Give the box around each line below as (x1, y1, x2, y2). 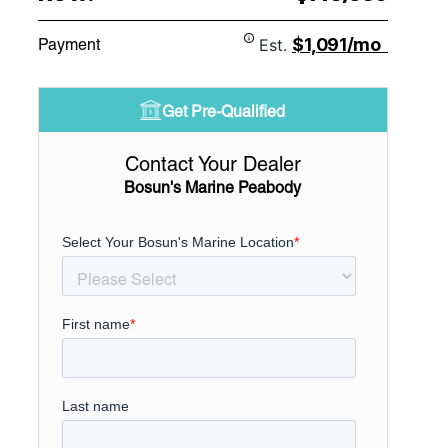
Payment (37, 35, 100, 54)
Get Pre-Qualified (162, 102, 286, 121)
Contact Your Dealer (124, 152, 301, 176)
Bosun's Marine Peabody (124, 178, 302, 197)
